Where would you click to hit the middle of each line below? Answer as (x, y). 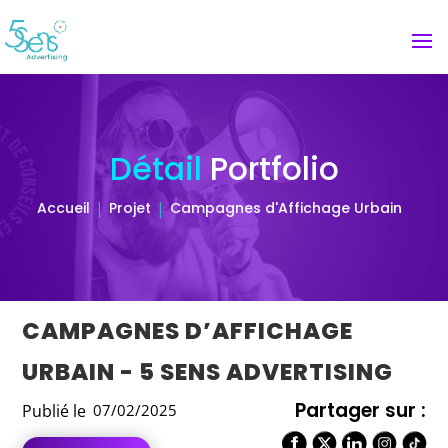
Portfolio (274, 169)
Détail (159, 169)
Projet (129, 208)
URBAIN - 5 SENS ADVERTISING (208, 372)
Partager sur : (360, 410)
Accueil (63, 208)
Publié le (54, 411)
